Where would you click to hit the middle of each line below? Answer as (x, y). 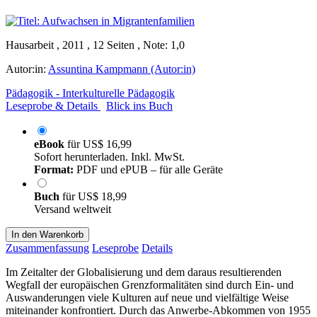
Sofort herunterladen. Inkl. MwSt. (109, 156)
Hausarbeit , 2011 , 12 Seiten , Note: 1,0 (95, 45)
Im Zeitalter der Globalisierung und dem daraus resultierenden (144, 272)
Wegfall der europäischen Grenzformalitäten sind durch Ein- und (150, 284)
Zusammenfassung (47, 248)
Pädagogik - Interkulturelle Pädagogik (90, 93)
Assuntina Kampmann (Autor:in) (122, 69)
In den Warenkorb (47, 234)
